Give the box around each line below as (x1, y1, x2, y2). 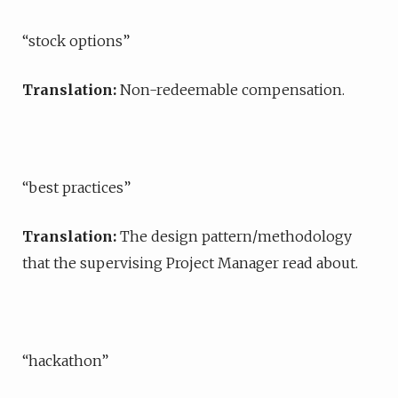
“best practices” (22, 179, 131, 196)
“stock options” (22, 32, 130, 50)
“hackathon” (22, 352, 108, 370)
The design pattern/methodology (120, 227, 352, 245)
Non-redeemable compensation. (120, 81, 345, 99)
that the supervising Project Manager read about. (22, 254, 358, 272)
